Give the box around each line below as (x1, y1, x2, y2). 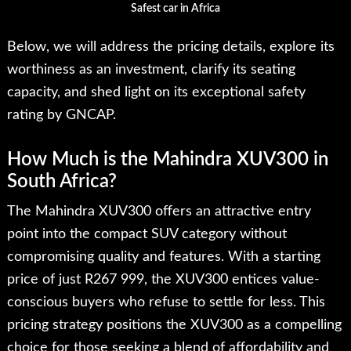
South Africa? (6, 172, 117, 192)
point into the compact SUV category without (6, 227, 287, 242)
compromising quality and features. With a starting (6, 250, 320, 265)
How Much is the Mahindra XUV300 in (6, 150, 328, 170)
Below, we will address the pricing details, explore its (6, 40, 335, 55)
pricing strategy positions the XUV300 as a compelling (6, 318, 342, 333)
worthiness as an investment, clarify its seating (6, 63, 295, 78)
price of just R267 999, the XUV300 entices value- (6, 273, 320, 288)
